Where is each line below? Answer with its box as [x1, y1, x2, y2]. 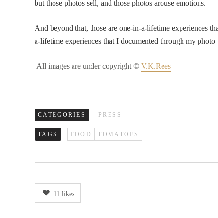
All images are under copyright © [36, 62, 139, 70]
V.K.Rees [141, 62, 171, 70]
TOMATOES [98, 131, 139, 138]
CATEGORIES [38, 111, 86, 118]
